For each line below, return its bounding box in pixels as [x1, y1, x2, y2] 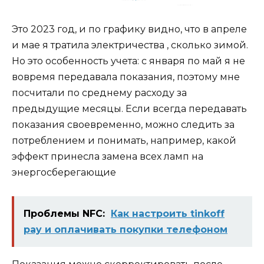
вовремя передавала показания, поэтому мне [12, 71, 240, 82]
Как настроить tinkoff [111, 208, 225, 220]
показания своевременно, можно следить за [12, 118, 235, 130]
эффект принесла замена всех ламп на [12, 150, 203, 162]
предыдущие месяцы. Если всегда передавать [12, 103, 247, 114]
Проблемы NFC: [24, 208, 105, 220]
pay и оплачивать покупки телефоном [24, 224, 227, 236]
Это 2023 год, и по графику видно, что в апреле [12, 23, 247, 35]
